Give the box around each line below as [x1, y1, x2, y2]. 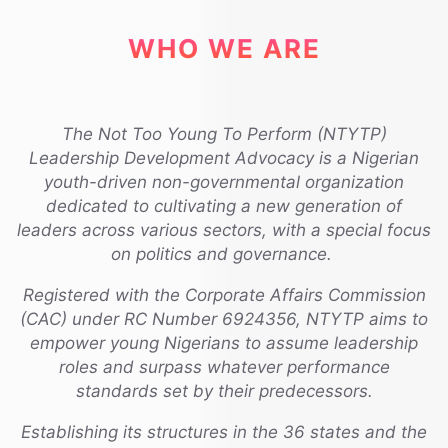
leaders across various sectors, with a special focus [17, 219, 431, 240]
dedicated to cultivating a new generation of [46, 195, 402, 216]
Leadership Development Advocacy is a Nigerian [29, 147, 419, 168]
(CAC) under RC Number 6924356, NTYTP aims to [20, 308, 428, 329]
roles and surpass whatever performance [58, 356, 390, 377]
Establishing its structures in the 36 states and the [21, 421, 427, 442]
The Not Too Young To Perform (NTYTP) [61, 123, 387, 144]
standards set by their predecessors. [75, 380, 373, 401]
